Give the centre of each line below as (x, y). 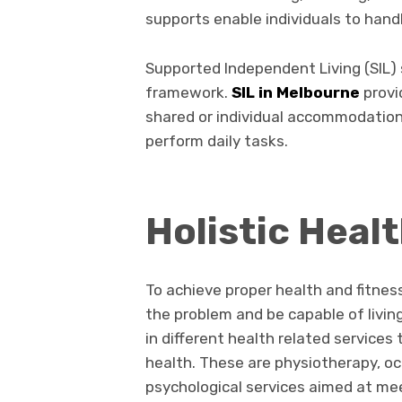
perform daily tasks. (218, 140)
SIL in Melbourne (296, 92)
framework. (188, 92)
